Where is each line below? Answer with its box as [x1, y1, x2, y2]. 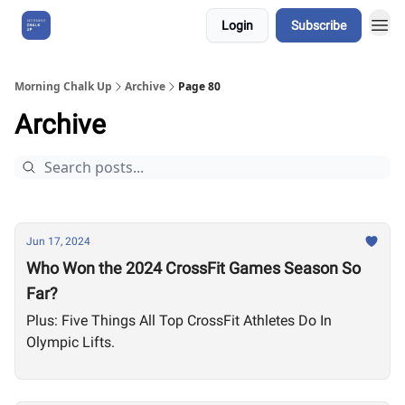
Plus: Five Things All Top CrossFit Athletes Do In [26, 312, 332, 329]
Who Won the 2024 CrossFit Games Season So [26, 259, 361, 278]
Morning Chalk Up [14, 79, 112, 94]
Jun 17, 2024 [26, 235, 90, 248]
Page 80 [178, 79, 221, 94]
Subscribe [291, 18, 346, 33]
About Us [72, 19, 118, 32]
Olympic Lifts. [26, 334, 115, 351]
